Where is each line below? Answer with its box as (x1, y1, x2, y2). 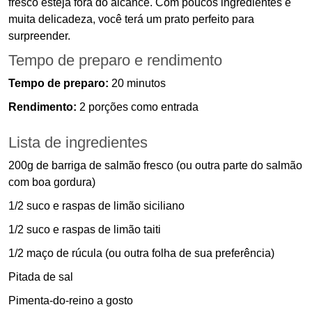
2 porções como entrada (77, 101, 198, 114)
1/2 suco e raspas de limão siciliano (8, 200, 185, 212)
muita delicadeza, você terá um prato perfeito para (8, 13, 254, 26)
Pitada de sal (8, 271, 73, 283)
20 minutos (109, 77, 166, 90)
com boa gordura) (8, 176, 95, 189)
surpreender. (8, 30, 70, 42)
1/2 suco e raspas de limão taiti (8, 224, 161, 236)
